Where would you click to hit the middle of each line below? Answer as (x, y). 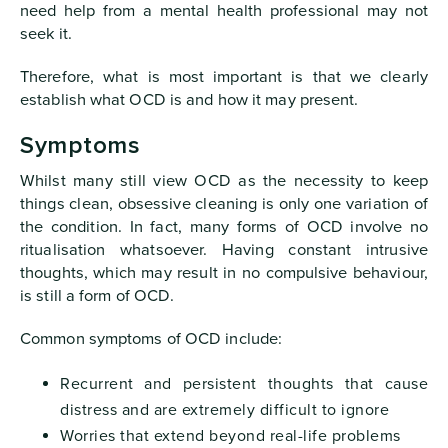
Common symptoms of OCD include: (151, 338)
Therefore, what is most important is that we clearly (224, 76)
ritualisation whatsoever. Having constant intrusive (224, 249)
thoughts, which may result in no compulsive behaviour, (224, 272)
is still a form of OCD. (97, 295)
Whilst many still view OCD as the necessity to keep (224, 180)
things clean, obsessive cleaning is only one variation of (224, 203)
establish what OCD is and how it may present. (189, 99)
